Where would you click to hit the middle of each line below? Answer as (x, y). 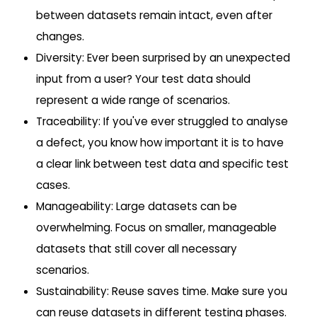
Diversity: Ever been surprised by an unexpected (163, 58)
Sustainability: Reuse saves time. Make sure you (162, 292)
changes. (60, 37)
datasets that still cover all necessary (137, 249)
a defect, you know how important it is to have (160, 143)
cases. (53, 185)
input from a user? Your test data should (144, 79)
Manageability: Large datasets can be (137, 207)
